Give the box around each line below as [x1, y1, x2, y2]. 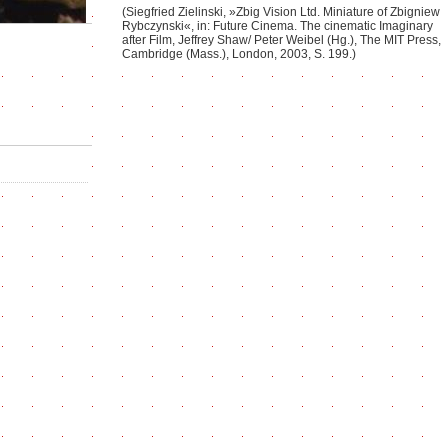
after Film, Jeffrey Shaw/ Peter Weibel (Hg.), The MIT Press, [122, 33, 441, 47]
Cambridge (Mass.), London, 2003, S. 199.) [122, 47, 356, 61]
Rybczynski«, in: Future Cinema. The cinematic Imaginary [122, 19, 433, 33]
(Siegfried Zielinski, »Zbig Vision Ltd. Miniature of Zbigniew [122, 5, 440, 19]
